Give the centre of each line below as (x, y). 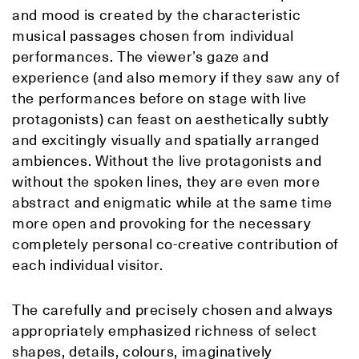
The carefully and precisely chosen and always (173, 310)
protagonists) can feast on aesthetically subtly (171, 119)
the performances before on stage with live (159, 99)
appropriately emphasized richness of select (165, 331)
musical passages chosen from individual (153, 36)
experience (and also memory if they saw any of (176, 78)
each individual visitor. (88, 265)
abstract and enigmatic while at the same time (172, 203)
